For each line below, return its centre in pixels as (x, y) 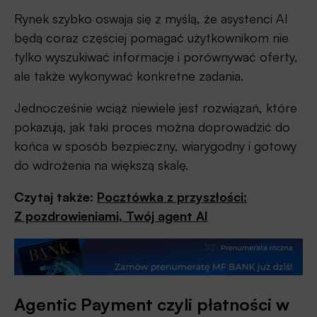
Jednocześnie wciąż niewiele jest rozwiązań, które (156, 108)
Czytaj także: (56, 197)
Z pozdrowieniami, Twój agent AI (111, 216)
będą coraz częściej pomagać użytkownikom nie (151, 38)
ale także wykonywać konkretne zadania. (129, 76)
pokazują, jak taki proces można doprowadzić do (152, 127)
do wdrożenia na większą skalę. (101, 165)
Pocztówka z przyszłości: (172, 197)
